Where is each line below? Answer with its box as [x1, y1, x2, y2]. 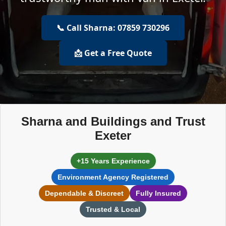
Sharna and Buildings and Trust [21, 115, 205, 128]
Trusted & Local [86, 205, 140, 213]
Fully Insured [136, 189, 181, 197]
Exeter [95, 129, 131, 142]
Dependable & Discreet [45, 189, 124, 197]
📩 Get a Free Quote [74, 47, 152, 59]
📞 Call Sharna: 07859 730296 [56, 22, 169, 33]
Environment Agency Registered [58, 173, 168, 181]
